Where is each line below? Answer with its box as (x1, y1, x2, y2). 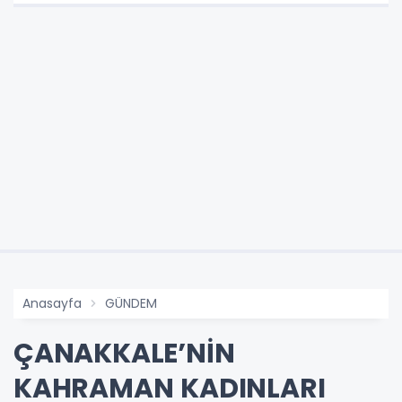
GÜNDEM (105, 294, 157, 313)
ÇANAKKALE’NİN (13, 335, 235, 373)
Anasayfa (22, 294, 82, 313)
